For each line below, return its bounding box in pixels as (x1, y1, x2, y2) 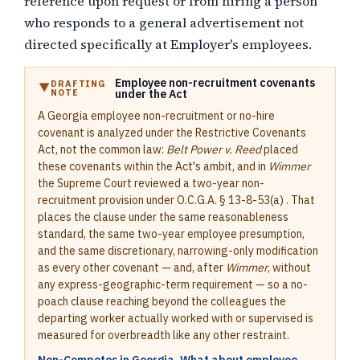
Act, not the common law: (38, 142, 166, 157)
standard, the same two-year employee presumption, (38, 227, 305, 241)
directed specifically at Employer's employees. (24, 35, 312, 53)
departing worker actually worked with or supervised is (38, 311, 313, 325)
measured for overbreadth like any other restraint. (38, 328, 289, 342)
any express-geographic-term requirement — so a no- (38, 277, 308, 292)
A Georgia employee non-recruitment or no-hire (38, 108, 275, 123)
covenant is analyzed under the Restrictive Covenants (38, 125, 306, 140)
